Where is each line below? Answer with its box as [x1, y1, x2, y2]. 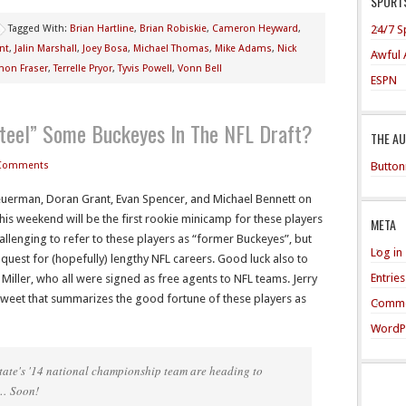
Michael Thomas [133, 43, 209, 54]
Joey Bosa [82, 43, 128, 54]
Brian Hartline [70, 23, 134, 34]
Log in [371, 245, 402, 259]
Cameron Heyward [212, 23, 298, 34]
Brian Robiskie [140, 23, 207, 34]
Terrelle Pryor [53, 63, 112, 74]
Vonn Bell [178, 63, 222, 74]
